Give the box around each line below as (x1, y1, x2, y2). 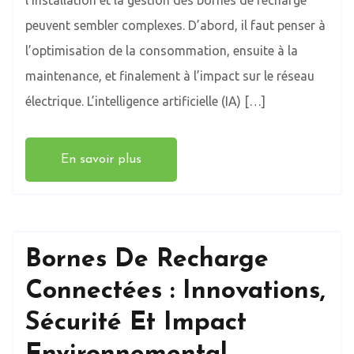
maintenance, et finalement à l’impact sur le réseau (25, 69, 314, 84)
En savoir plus (61, 153, 141, 167)
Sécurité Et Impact (25, 311, 247, 337)
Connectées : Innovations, (25, 279, 326, 305)
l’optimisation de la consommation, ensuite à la (25, 43, 298, 58)
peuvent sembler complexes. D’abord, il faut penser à (25, 18, 326, 33)
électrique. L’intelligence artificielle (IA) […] (25, 94, 265, 109)
